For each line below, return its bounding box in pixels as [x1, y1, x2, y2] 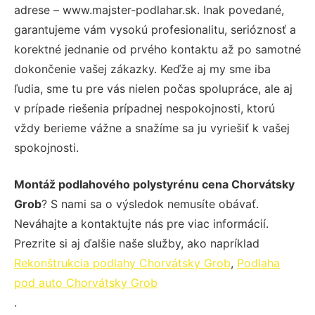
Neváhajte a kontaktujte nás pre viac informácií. [14, 216, 269, 231]
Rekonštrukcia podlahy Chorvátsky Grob [14, 255, 231, 270]
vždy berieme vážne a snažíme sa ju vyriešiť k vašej [14, 120, 290, 135]
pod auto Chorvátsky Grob [14, 275, 157, 290]
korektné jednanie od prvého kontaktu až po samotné [14, 41, 301, 56]
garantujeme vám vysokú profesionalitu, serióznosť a [14, 22, 296, 37]
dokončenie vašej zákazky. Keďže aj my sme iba [14, 61, 271, 76]
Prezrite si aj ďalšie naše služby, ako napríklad [14, 236, 259, 250]
